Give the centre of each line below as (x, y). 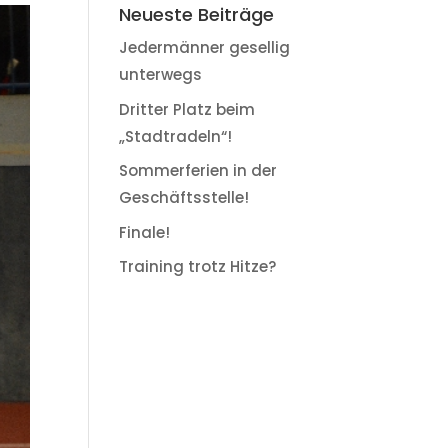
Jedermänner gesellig (205, 47)
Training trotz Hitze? (198, 266)
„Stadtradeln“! (176, 136)
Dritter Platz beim (187, 109)
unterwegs (161, 74)
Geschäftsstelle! (184, 197)
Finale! (145, 232)
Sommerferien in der (198, 170)
